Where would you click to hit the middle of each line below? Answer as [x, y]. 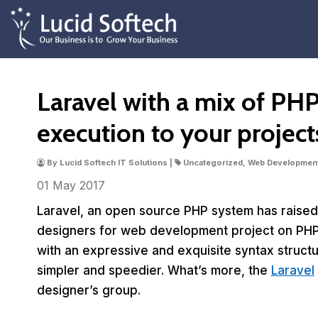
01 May [58, 185]
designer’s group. [89, 290]
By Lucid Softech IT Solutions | [110, 163]
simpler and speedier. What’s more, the [154, 270]
